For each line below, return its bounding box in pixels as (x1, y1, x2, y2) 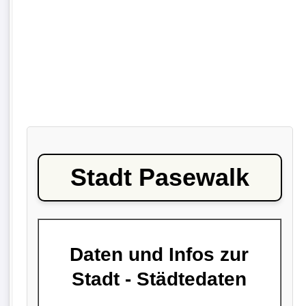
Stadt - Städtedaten (72, 268, 247, 290)
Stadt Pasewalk (70, 163, 249, 192)
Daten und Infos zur (70, 243, 249, 265)
